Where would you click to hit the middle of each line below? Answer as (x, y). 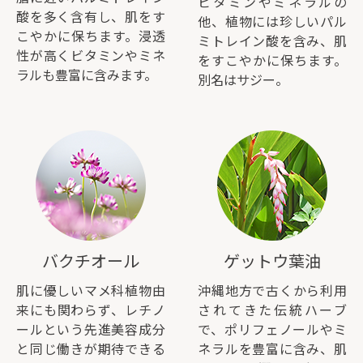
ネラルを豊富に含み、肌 (272, 348)
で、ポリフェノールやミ (272, 329)
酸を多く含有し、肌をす (91, 16)
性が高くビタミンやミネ (91, 55)
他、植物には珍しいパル (272, 21)
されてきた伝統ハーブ (272, 310)
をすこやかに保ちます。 (272, 60)
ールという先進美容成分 (91, 329)
